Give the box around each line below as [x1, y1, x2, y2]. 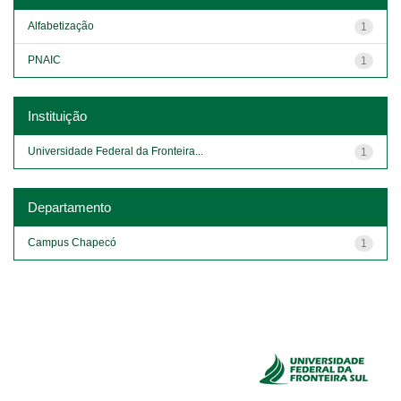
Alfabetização [28, 19, 94, 32]
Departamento [28, 199, 111, 215]
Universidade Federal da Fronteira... [28, 144, 203, 158]
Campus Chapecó [28, 235, 116, 249]
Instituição [28, 107, 87, 124]
